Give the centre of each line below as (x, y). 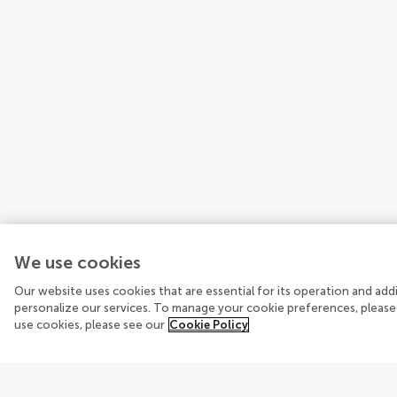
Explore (75, 382)
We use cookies (78, 263)
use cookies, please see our (90, 325)
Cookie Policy (209, 325)
